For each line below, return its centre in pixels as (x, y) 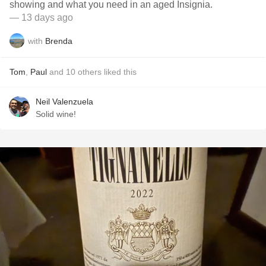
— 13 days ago (41, 18)
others (90, 72)
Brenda (59, 41)
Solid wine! (56, 114)
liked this (119, 72)
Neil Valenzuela (64, 102)
